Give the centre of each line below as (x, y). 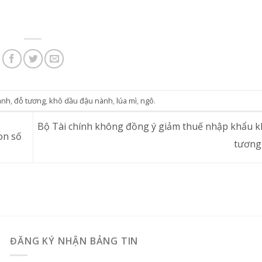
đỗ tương (30, 100)
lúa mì (127, 100)
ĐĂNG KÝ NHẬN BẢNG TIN (74, 241)
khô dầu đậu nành (81, 100)
